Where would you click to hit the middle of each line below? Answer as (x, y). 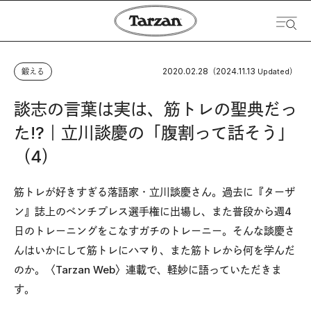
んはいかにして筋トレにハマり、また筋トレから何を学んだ (154, 250)
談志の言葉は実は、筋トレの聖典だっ (155, 109)
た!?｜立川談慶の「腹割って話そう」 (154, 133)
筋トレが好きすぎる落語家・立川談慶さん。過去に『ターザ (154, 192)
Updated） (277, 72)
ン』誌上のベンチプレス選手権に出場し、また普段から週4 (153, 211)
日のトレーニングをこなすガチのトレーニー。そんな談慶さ (154, 231)
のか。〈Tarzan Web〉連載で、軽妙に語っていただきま (148, 270)
